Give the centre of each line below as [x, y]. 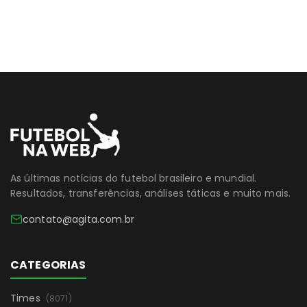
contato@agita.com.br [78, 220]
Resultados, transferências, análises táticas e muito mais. [151, 194]
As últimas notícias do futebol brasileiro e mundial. [134, 179]
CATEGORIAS [48, 265]
